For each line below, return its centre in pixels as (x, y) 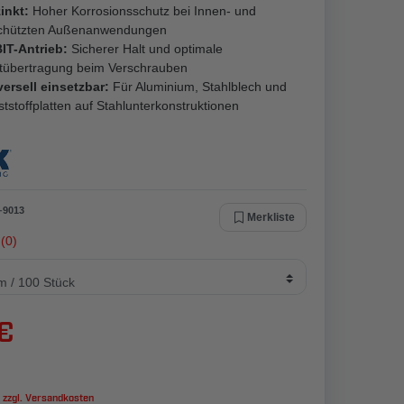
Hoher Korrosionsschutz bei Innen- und (142, 11)
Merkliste (271, 217)
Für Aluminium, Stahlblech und (198, 87)
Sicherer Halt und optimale (145, 49)
